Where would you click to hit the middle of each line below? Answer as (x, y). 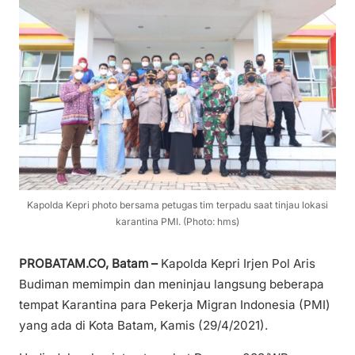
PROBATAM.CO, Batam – (90, 263)
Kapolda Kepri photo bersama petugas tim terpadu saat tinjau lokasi (177, 204)
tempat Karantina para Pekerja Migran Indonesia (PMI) (175, 304)
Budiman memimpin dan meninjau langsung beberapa (172, 284)
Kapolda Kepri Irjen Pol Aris (238, 263)
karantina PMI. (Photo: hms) (177, 221)
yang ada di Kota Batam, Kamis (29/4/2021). (143, 325)
